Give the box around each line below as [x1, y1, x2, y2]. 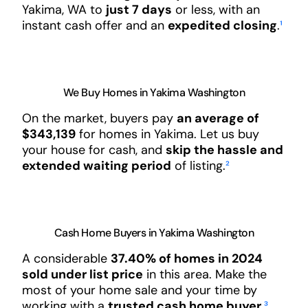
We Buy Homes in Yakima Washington [63, 85, 245, 100]
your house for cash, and [21, 142, 166, 159]
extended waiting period [21, 157, 171, 175]
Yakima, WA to [21, 1, 106, 19]
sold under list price [21, 266, 143, 283]
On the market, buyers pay [21, 110, 177, 127]
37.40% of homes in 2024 [110, 250, 263, 267]
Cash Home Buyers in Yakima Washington [54, 225, 254, 241]
